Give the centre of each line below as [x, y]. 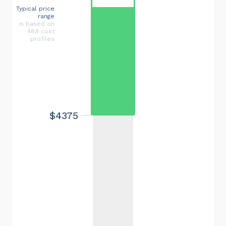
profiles [42, 39]
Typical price [35, 8]
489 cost [41, 31]
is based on [37, 23]
